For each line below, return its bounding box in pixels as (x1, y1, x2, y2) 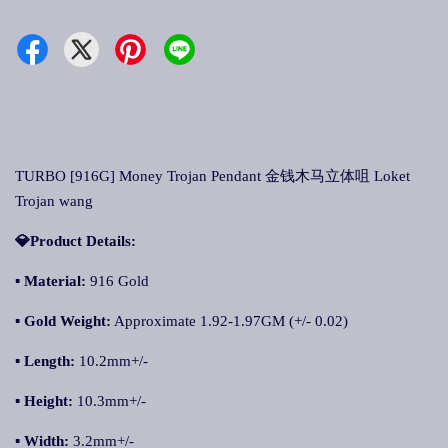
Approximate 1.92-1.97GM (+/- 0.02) (111, 313, 348, 329)
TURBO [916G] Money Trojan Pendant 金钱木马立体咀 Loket (15, 168, 410, 184)
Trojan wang (15, 193, 93, 209)
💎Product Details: (15, 233, 136, 249)
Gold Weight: (24, 313, 111, 329)
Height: (24, 393, 77, 409)
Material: (24, 273, 90, 289)
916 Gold (90, 273, 149, 289)
